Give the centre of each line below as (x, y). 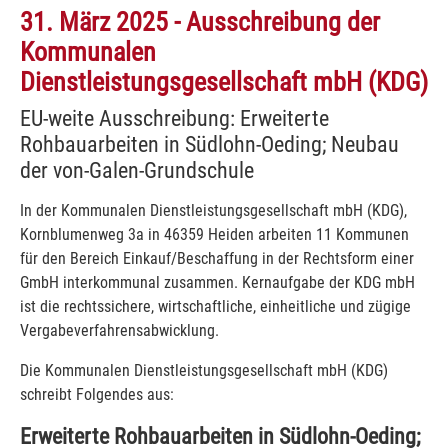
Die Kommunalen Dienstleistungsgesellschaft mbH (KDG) (204, 370)
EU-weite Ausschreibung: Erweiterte (174, 117)
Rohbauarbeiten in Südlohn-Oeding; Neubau (209, 143)
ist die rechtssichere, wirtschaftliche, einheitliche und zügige (215, 306)
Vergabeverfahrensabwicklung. (119, 330)
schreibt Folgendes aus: (97, 394)
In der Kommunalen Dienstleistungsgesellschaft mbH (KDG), (213, 210)
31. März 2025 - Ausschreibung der (200, 21)
